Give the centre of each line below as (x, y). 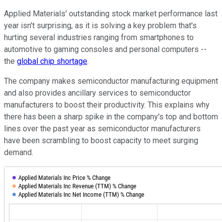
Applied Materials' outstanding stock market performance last (111, 13)
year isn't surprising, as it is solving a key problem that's (100, 25)
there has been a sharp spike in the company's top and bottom (111, 116)
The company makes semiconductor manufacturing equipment (111, 81)
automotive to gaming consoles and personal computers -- (105, 49)
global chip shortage (52, 61)
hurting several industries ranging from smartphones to (99, 37)
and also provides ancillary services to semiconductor (97, 93)
